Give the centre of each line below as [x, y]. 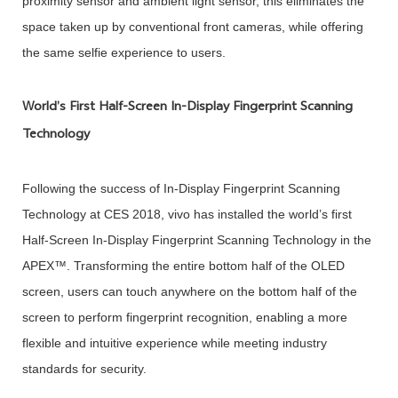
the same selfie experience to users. [123, 53]
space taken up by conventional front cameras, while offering [192, 27]
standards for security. [84, 368]
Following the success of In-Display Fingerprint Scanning [181, 188]
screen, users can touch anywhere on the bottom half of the [189, 291]
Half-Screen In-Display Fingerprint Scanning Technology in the [196, 239]
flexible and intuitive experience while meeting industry [174, 342]
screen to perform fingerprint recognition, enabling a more [184, 317]
